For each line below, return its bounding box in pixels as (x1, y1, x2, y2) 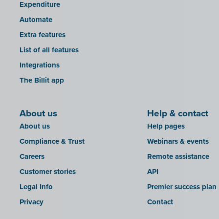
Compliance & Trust (20, 136, 85, 147)
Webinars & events (147, 136, 209, 147)
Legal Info (20, 181, 53, 193)
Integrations (20, 60, 60, 71)
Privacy (20, 197, 44, 208)
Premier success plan (147, 181, 217, 193)
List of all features (20, 44, 79, 56)
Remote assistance (147, 151, 209, 162)
